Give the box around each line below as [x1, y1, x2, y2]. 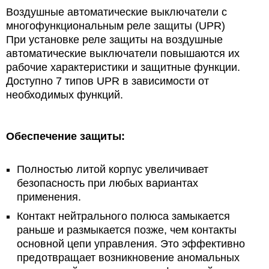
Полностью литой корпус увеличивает [17, 163, 208, 176]
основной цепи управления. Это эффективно [17, 238, 245, 250]
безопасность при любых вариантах [17, 177, 198, 190]
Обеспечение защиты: [6, 130, 125, 143]
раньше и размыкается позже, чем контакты [17, 224, 237, 237]
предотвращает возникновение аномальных [17, 252, 240, 264]
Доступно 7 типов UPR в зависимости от [6, 75, 209, 88]
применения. [17, 191, 81, 204]
